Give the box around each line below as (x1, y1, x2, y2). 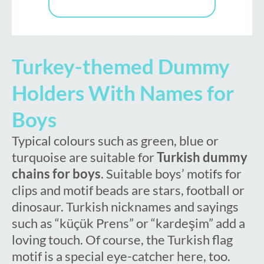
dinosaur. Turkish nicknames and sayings (12, 199, 239, 215)
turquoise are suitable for (12, 149, 157, 166)
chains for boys (12, 166, 101, 182)
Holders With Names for (12, 80, 234, 105)
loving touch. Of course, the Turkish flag (12, 232, 233, 248)
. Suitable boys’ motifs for (101, 166, 242, 182)
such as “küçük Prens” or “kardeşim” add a (12, 215, 245, 232)
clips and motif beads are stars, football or (12, 182, 245, 199)
